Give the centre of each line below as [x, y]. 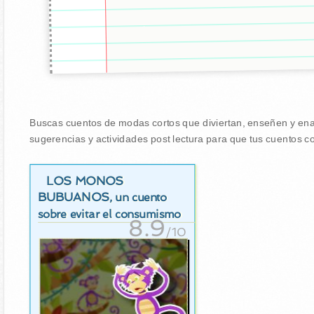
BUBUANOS [73, 197]
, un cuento [138, 197]
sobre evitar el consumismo [109, 214]
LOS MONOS [85, 180]
